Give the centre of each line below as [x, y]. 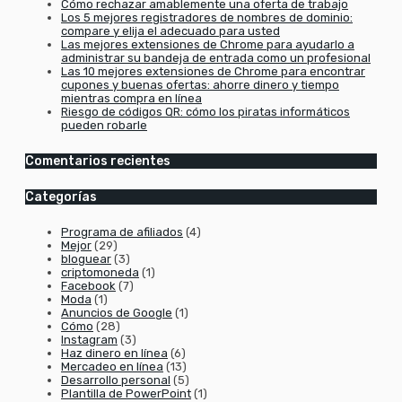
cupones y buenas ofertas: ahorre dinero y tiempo [200, 85]
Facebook [88, 286]
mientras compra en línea [131, 99]
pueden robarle [104, 126]
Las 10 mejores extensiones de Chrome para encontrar [213, 72]
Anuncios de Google [117, 313]
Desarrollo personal [116, 380]
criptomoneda [100, 273]
